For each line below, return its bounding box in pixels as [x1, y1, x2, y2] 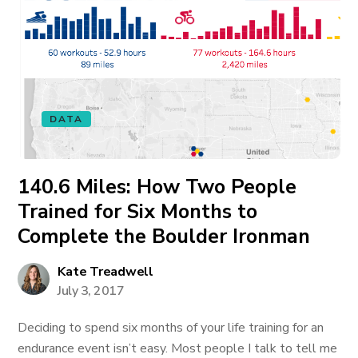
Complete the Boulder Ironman [18, 223, 311, 250]
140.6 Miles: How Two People [18, 173, 297, 201]
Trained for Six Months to [18, 198, 258, 225]
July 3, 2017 [58, 282, 125, 300]
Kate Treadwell [58, 263, 153, 280]
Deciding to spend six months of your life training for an [18, 319, 324, 336]
